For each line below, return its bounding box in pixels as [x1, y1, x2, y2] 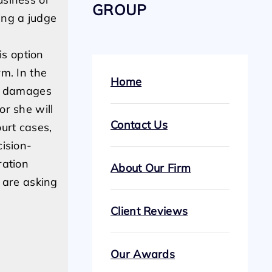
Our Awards [110, 247, 175, 262]
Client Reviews [110, 204, 188, 219]
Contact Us [110, 118, 168, 132]
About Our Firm [110, 161, 191, 175]
